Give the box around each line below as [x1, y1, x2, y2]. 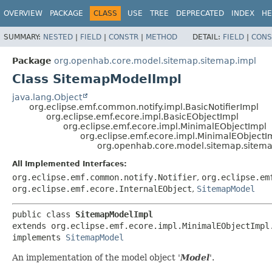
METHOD [146, 32, 177, 41]
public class [12, 209, 75, 219]
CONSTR [109, 32, 138, 41]
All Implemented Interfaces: [12, 159, 127, 168]
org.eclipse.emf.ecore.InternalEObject [12, 183, 192, 194]
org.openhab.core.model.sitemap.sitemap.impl [54, 55, 256, 66]
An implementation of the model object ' [12, 252, 180, 262]
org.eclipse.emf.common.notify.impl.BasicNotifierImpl [29, 101, 259, 112]
